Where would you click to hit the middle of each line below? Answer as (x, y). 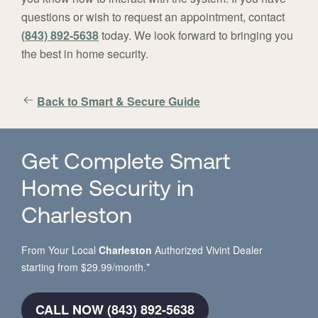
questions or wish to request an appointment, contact (153, 17)
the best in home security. (85, 54)
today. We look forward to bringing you (196, 35)
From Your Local (60, 250)
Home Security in (108, 191)
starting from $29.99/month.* (86, 267)
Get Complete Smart (126, 164)
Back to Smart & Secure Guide (119, 102)
